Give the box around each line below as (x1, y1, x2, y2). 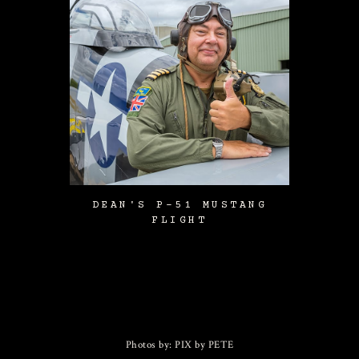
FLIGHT (151, 214, 208, 226)
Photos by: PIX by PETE (125, 337, 234, 352)
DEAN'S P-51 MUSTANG (91, 199, 268, 211)
